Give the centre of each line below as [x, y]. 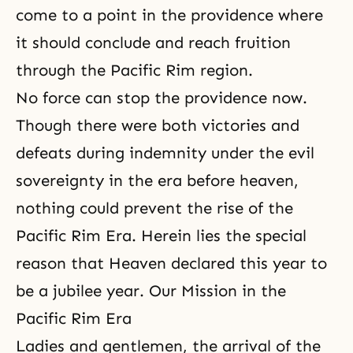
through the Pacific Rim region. [134, 71]
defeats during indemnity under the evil [165, 153]
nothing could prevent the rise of [142, 208]
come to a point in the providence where [169, 15]
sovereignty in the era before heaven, [157, 181]
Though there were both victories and [158, 126]
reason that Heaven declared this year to [171, 264]
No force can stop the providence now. [162, 98]
